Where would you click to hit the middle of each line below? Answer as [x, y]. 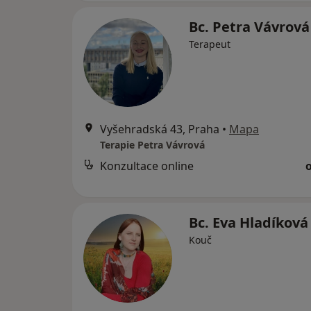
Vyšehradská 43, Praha [160, 129]
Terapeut [210, 44]
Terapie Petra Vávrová [152, 145]
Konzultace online [147, 166]
